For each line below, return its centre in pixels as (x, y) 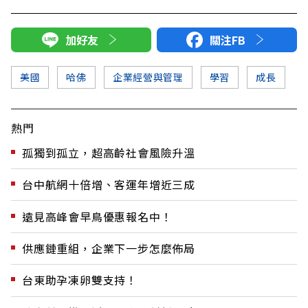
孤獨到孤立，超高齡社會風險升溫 (109, 152)
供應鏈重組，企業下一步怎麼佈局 (109, 249)
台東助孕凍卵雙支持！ (80, 280)
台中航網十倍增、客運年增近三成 (109, 185)
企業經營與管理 (148, 77)
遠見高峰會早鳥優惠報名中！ (97, 216)
